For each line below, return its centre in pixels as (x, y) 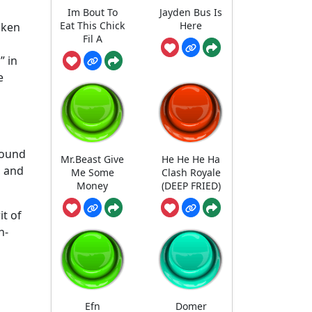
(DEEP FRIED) (191, 186)
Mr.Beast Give (93, 159)
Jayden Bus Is (191, 12)
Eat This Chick (93, 25)
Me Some (92, 173)
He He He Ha (191, 159)
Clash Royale (191, 173)
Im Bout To (92, 12)
